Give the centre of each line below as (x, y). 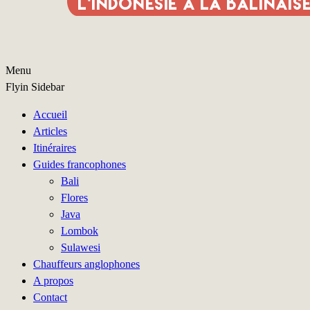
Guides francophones (80, 164)
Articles (50, 131)
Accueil (50, 115)
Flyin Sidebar (35, 87)
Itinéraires (55, 148)
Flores (74, 198)
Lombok (80, 231)
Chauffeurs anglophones (86, 264)
